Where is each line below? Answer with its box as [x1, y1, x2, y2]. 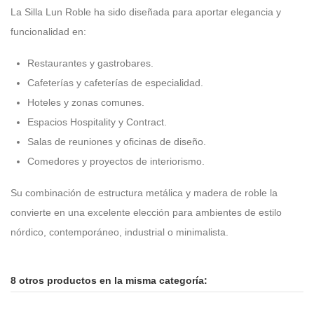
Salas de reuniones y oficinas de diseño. [27, 136, 206, 148]
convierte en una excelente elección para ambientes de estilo [11, 207, 282, 218]
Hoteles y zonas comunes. [27, 97, 144, 109]
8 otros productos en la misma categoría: [11, 275, 207, 286]
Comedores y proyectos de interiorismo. [27, 156, 205, 168]
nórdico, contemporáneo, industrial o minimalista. [11, 226, 228, 238]
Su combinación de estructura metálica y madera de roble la [11, 187, 278, 198]
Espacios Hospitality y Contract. [27, 116, 167, 128]
